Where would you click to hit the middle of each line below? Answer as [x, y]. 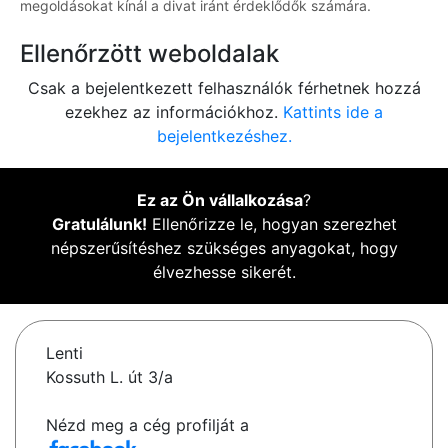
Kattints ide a [333, 112]
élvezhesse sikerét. [224, 272]
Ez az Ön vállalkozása [220, 200]
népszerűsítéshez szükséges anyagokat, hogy [224, 248]
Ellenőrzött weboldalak [149, 54]
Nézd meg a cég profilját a [147, 425]
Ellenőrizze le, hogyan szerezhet [271, 224]
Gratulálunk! [99, 224]
